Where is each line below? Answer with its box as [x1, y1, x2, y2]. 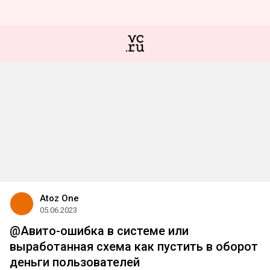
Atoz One [40, 193, 79, 204]
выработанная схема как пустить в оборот [10, 239, 258, 254]
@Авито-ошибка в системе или [10, 224, 189, 238]
